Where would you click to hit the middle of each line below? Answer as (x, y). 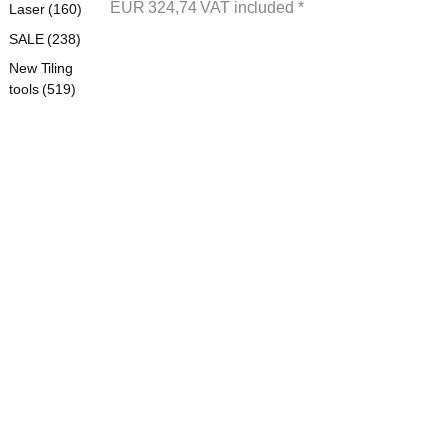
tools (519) (42, 89)
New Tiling (41, 68)
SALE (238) (45, 38)
